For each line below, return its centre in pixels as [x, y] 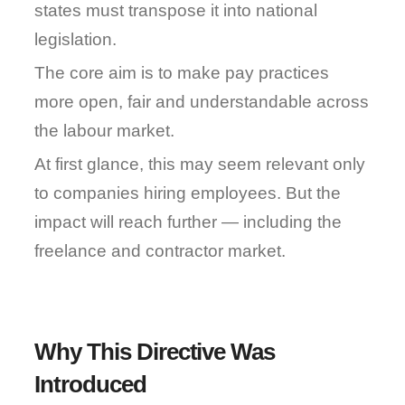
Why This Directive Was [155, 352]
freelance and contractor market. [160, 251]
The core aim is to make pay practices [182, 73]
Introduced [90, 384]
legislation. [76, 39]
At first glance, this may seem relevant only [200, 164]
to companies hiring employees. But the [188, 193]
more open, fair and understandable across [202, 102]
